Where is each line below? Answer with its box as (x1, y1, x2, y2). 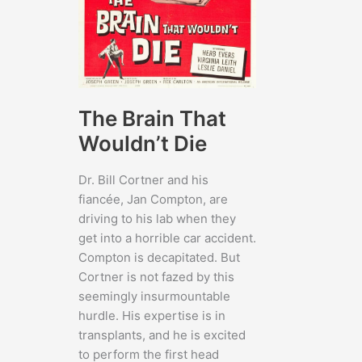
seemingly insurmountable (78, 288, 230, 305)
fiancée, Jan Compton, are (78, 192, 228, 208)
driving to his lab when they (78, 211, 236, 227)
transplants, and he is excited (78, 327, 246, 343)
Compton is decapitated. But (78, 250, 240, 266)
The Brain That (78, 106, 226, 132)
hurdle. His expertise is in (78, 308, 225, 324)
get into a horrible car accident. (78, 230, 256, 246)
